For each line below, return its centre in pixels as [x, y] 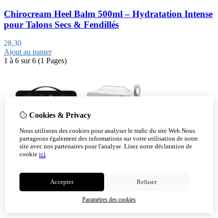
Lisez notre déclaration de [157, 146]
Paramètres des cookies [109, 200]
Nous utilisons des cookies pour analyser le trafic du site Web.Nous [107, 131]
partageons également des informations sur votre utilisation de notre [109, 138]
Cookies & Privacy [59, 115]
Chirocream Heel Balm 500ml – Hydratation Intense [108, 14]
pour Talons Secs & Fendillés [61, 24]
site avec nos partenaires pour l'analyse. [71, 146]
